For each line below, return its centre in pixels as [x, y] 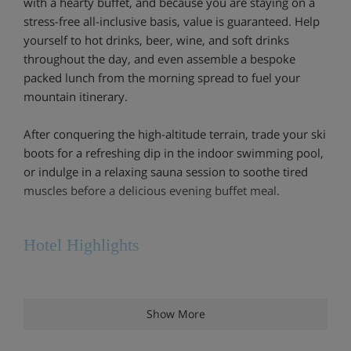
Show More [175, 313]
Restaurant [84, 325]
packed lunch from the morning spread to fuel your [162, 77]
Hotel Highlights [81, 244]
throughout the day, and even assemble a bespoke [159, 58]
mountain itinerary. [76, 96]
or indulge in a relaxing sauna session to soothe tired [166, 171]
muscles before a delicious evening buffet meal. [152, 190]
